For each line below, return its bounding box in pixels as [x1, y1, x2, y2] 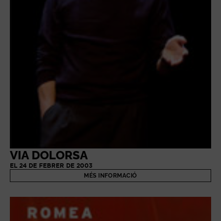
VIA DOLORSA [10, 147, 88, 162]
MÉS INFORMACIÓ [84, 172, 137, 179]
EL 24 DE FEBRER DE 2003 [10, 162, 92, 169]
